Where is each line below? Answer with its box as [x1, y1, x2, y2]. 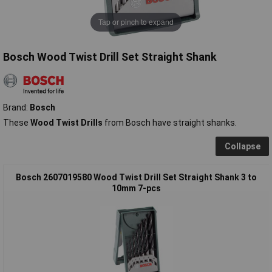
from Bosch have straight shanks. [103, 117, 237, 127]
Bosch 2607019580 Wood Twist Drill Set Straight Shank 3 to [16, 172, 257, 182]
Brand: [3, 102, 30, 112]
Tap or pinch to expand [98, 16, 174, 27]
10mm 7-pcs [112, 183, 161, 193]
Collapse [224, 141, 260, 151]
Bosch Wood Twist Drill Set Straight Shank [3, 50, 217, 63]
